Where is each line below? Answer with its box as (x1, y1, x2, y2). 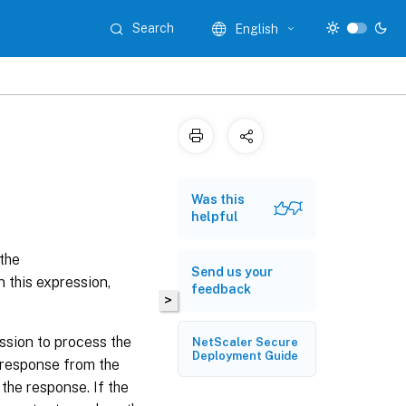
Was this (191, 192, 245, 207)
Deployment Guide (192, 349, 298, 362)
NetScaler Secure (192, 335, 298, 349)
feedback (191, 282, 251, 296)
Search (132, 21, 175, 35)
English (235, 21, 279, 36)
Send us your (191, 265, 273, 279)
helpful (191, 209, 238, 224)
